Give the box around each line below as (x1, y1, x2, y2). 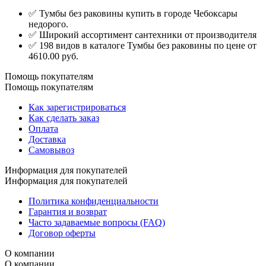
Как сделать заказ (28, 113, 99, 123)
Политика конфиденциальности (28, 196, 159, 207)
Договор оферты (28, 228, 96, 239)
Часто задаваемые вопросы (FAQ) (28, 217, 165, 228)
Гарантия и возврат (28, 207, 107, 217)
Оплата (28, 123, 58, 134)
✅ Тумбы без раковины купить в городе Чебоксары (28, 8, 237, 19)
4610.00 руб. (28, 51, 78, 62)
